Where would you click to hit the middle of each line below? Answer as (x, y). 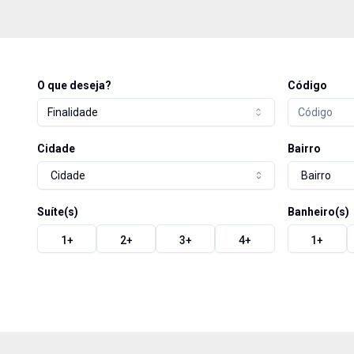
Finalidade (73, 112)
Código (307, 85)
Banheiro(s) (318, 211)
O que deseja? (74, 85)
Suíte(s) (58, 211)
